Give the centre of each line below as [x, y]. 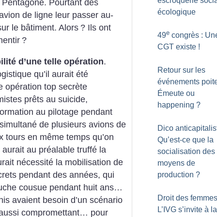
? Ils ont [96, 27]
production [176, 175]
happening [176, 105]
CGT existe [177, 47]
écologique [177, 12]
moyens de [176, 163]
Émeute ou [176, 93]
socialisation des [186, 151]
